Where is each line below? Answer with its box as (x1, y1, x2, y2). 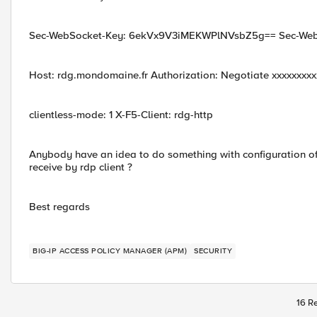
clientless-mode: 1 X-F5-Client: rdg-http (29, 108, 213, 121)
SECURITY (194, 246, 232, 255)
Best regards (29, 200, 90, 213)
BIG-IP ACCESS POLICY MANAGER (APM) (33, 246, 187, 255)
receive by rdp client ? (29, 161, 132, 173)
